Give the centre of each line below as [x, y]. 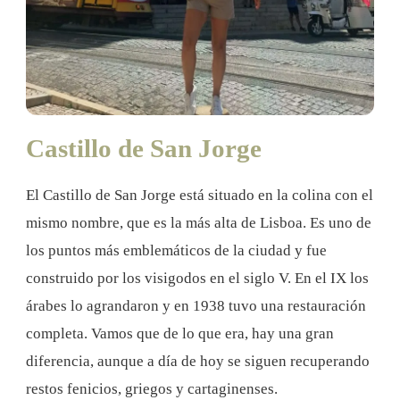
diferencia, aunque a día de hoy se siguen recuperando [198, 362]
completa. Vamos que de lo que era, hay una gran [180, 334]
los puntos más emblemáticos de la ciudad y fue [176, 251]
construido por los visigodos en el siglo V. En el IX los [197, 279]
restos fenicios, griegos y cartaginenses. [152, 389]
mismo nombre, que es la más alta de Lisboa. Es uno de [199, 223]
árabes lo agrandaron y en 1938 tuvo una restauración [196, 306]
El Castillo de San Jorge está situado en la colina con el [200, 196]
